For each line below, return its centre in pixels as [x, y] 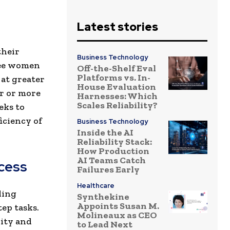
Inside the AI [105, 133]
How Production [113, 151]
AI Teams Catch [111, 160]
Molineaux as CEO [117, 215]
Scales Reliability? [117, 106]
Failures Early [108, 170]
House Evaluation [117, 87]
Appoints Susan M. [118, 206]
